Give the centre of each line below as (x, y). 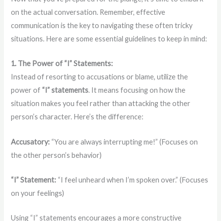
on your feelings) (38, 193)
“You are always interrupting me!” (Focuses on (124, 142)
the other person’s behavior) (56, 155)
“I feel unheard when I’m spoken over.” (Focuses (132, 180)
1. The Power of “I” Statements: (62, 64)
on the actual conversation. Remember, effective (88, 12)
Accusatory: (31, 142)
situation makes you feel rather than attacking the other (101, 104)
